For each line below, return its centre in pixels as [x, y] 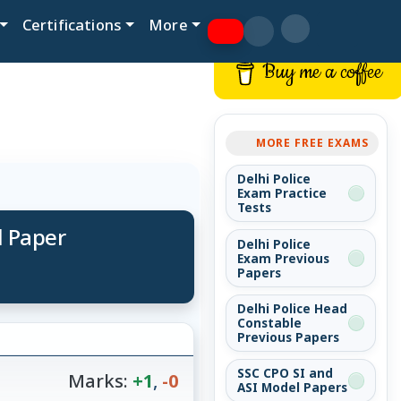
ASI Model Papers [292, 388]
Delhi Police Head [292, 309]
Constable [269, 324]
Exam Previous [283, 258]
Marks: [98, 381]
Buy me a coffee [323, 72]
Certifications [72, 25]
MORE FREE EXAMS [312, 143]
